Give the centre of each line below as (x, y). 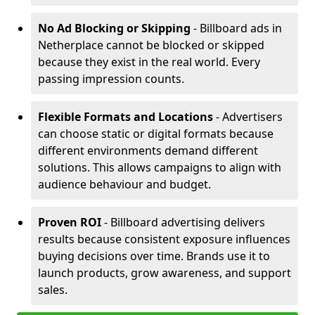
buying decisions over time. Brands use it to (154, 256)
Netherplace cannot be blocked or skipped (151, 45)
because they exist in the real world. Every (149, 62)
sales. (53, 290)
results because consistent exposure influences (164, 239)
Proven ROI (70, 222)
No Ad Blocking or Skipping (116, 28)
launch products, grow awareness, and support (165, 273)
